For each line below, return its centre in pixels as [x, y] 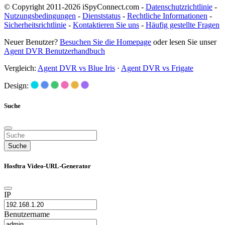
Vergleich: [21, 68]
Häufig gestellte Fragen [183, 25]
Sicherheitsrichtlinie [35, 25]
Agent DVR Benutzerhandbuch [54, 51]
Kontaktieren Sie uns [106, 25]
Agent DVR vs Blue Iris [76, 68]
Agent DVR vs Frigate [157, 68]
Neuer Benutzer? [32, 42]
